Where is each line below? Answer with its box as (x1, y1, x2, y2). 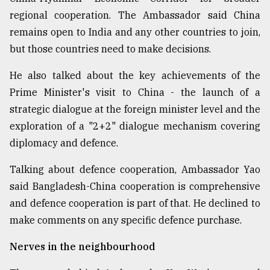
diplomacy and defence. (10, 137, 118, 149)
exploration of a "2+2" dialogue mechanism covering (10, 120, 260, 133)
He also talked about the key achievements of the (10, 69, 260, 82)
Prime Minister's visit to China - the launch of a (10, 86, 260, 99)
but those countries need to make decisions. (10, 43, 211, 55)
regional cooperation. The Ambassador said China (10, 9, 260, 22)
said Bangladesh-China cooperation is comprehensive (10, 180, 260, 193)
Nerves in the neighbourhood (10, 240, 155, 253)
